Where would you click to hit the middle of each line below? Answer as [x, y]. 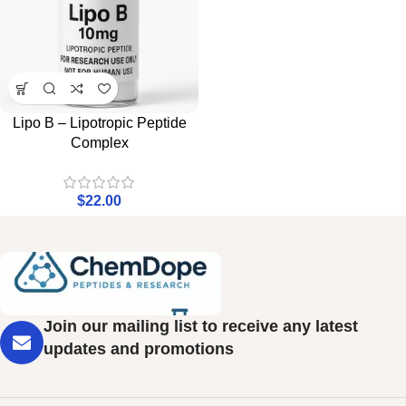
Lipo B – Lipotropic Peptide [99, 123]
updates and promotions [139, 348]
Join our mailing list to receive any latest [201, 326]
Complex [99, 143]
